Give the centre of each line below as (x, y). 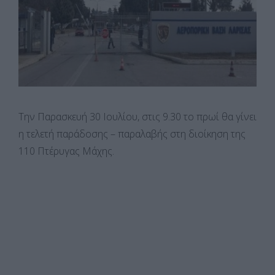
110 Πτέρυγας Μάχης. (66, 151)
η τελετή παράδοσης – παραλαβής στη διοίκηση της (132, 134)
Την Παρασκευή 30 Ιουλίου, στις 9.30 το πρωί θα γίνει (137, 116)
